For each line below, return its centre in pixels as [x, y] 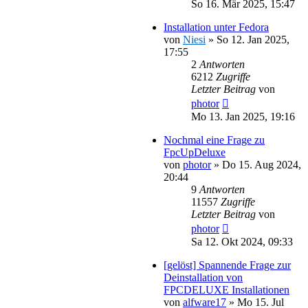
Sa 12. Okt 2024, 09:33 [242, 241]
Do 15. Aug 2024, [262, 164]
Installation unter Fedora [216, 27]
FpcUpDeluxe [195, 152]
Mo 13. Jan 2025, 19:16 [243, 116]
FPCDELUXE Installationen [227, 289]
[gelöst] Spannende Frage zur [227, 265]
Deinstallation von [203, 277]
